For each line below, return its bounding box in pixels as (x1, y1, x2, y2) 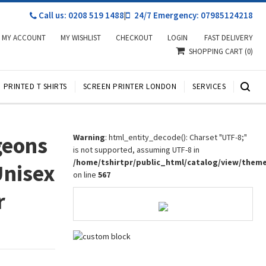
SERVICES (192, 81, 226, 91)
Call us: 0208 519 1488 (37, 9, 124, 21)
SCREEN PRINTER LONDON (83, 81, 176, 91)
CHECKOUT (116, 33, 153, 43)
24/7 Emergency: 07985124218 (132, 9, 253, 21)
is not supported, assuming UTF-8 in (73, 144, 200, 155)
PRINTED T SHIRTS (3, 81, 67, 91)
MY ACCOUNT (2, 33, 46, 43)
